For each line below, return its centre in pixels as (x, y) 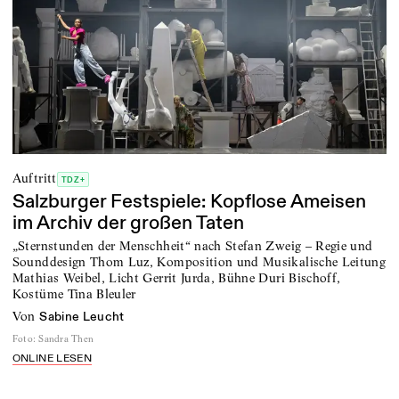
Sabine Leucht (82, 317)
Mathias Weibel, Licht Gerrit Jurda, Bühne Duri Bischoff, (176, 278)
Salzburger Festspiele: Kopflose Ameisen (189, 201)
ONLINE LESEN (52, 359)
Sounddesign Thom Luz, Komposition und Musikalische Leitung (199, 262)
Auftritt (34, 178)
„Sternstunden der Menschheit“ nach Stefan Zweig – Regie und (192, 246)
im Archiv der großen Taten (128, 223)
